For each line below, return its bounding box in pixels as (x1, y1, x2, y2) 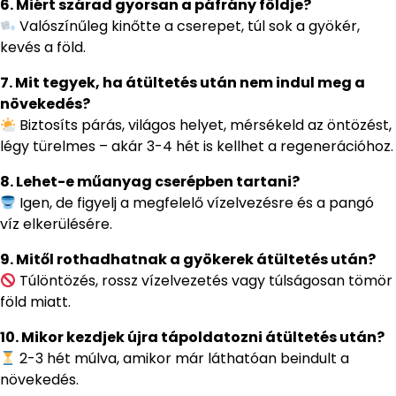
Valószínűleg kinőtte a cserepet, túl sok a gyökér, (16, 16, 361, 37)
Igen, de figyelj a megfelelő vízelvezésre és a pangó (16, 193, 375, 214)
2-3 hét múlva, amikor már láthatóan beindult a (16, 348, 350, 369)
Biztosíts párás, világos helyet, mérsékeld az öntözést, (16, 115, 392, 136)
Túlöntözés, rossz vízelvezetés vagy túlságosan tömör (16, 270, 393, 292)
